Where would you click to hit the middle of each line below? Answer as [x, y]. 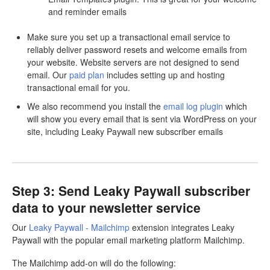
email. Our [48, 74]
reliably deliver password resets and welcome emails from [137, 49]
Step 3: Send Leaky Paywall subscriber [131, 190]
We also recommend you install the [95, 106]
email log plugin [193, 106]
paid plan [87, 74]
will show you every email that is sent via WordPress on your [142, 118]
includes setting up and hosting [165, 74]
